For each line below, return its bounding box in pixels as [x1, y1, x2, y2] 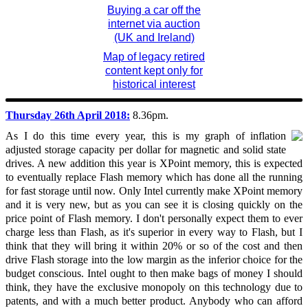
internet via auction [108, 18, 200, 30]
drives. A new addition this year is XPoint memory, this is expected [5, 157, 302, 169]
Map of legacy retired [103, 51, 205, 63]
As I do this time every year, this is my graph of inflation [5, 129, 286, 142]
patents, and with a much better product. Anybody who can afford [5, 294, 302, 307]
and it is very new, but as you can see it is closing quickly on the [5, 198, 302, 210]
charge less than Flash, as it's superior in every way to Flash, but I [5, 225, 302, 238]
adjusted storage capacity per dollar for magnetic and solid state [5, 143, 286, 155]
